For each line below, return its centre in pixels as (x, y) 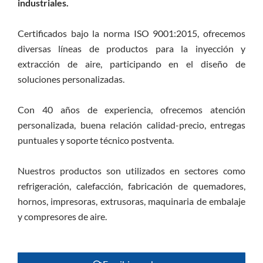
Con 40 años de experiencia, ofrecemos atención (131, 110)
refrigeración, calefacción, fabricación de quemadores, (131, 186)
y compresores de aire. (62, 217)
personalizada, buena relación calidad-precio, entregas (131, 125)
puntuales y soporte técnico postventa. (96, 140)
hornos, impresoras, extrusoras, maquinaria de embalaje (131, 201)
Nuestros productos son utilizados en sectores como (131, 171)
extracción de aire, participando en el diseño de (131, 64)
